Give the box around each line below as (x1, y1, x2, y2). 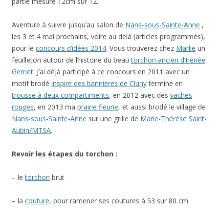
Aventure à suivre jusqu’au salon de (12, 20, 125, 29)
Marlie (176, 43, 196, 53)
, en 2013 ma (34, 102, 77, 111)
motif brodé (12, 78, 51, 88)
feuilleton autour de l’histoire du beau (12, 55, 131, 65)
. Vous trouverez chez (106, 43, 176, 53)
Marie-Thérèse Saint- (140, 113, 207, 123)
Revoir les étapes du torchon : (12, 149, 117, 158)
